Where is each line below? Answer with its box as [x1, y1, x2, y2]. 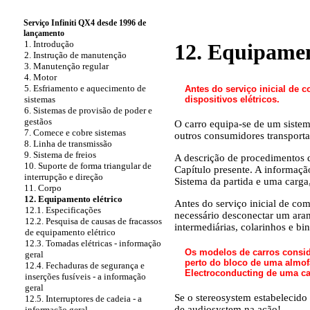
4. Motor [24, 72, 57, 82]
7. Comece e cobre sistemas [24, 127, 126, 138]
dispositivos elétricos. [185, 93, 280, 104]
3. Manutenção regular [24, 61, 109, 71]
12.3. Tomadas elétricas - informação [25, 238, 161, 248]
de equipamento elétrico [25, 227, 116, 237]
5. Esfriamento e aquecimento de [24, 83, 146, 93]
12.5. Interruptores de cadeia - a [25, 293, 142, 304]
